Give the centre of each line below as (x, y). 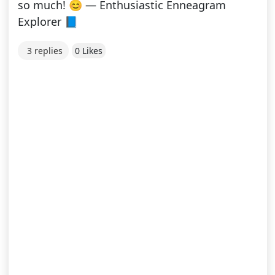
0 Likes (88, 51)
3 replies (45, 51)
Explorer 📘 (48, 22)
